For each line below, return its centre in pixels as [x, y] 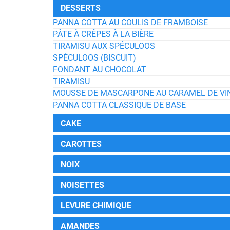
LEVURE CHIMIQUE [96, 206]
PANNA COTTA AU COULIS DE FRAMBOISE [130, 22]
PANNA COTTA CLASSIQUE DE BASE [119, 105]
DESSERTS [81, 8]
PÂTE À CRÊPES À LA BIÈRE [103, 34]
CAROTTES [81, 144]
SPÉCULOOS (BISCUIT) [94, 58]
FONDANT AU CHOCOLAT [100, 70]
